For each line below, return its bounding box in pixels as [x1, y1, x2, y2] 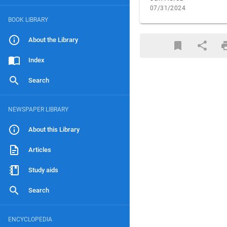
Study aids [28, 166, 58, 174]
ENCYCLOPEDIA [8, 216, 52, 223]
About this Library [28, 126, 80, 133]
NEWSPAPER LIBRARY [8, 106, 68, 113]
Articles [28, 146, 51, 154]
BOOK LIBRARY [8, 16, 48, 23]
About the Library [28, 36, 78, 44]
